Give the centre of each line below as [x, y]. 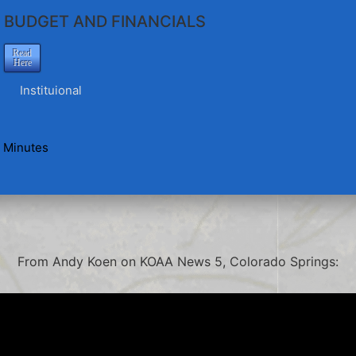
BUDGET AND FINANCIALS [105, 22]
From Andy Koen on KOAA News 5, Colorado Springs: [178, 262]
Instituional [51, 91]
